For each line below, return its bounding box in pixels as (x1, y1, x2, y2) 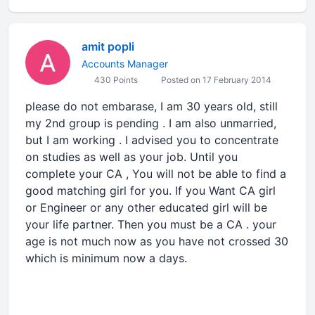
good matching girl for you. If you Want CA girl (25, 184, 276, 198)
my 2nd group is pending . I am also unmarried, (25, 116, 276, 130)
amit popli (82, 39, 134, 53)
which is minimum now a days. (25, 251, 187, 265)
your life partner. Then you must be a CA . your (25, 217, 276, 231)
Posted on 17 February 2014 (159, 75, 271, 85)
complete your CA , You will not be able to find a (25, 167, 286, 181)
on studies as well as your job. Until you (25, 150, 238, 164)
